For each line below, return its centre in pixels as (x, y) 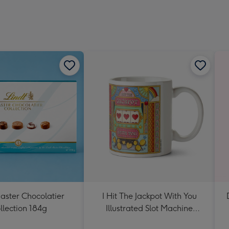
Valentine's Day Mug (149, 221)
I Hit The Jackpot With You (149, 196)
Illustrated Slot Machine (149, 208)
